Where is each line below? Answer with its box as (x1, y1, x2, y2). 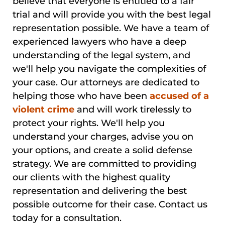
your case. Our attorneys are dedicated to (13, 76, 199, 88)
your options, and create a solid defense (13, 144, 192, 156)
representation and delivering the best (13, 185, 187, 196)
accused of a (150, 90, 209, 101)
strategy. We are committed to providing (13, 158, 196, 169)
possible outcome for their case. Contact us (13, 198, 207, 210)
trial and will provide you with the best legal (13, 9, 211, 20)
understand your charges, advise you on (13, 131, 193, 142)
